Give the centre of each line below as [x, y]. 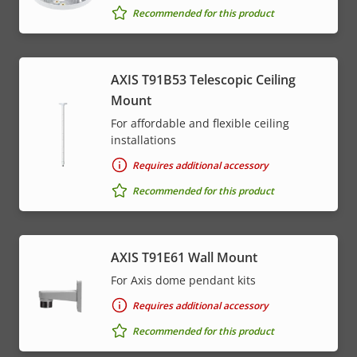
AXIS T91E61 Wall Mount [184, 258]
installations [143, 140]
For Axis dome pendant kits [183, 280]
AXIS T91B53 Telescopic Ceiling [203, 80]
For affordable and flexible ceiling [200, 124]
